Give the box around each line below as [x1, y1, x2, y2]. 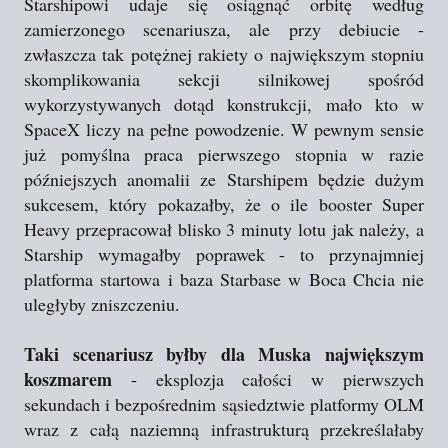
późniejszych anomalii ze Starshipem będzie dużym [24, 167, 424, 191]
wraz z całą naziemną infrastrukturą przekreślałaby [24, 417, 424, 441]
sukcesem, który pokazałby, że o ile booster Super [24, 192, 424, 216]
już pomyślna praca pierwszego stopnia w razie [24, 142, 424, 166]
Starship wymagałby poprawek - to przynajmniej [24, 242, 424, 266]
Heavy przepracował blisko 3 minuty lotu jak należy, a [24, 217, 424, 241]
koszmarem [24, 366, 112, 392]
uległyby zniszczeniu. [24, 292, 180, 316]
